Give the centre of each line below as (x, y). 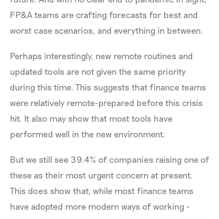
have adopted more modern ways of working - (100, 206)
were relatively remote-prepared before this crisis (106, 102)
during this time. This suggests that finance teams (108, 87)
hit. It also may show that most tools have (91, 118)
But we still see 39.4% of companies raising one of (109, 159)
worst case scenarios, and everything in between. (107, 30)
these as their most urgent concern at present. (101, 175)
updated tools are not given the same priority (98, 71)
